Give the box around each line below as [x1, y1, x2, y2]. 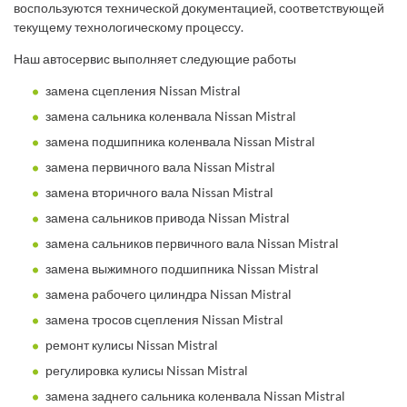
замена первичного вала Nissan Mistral [45, 158, 275, 174]
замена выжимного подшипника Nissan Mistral [45, 260, 319, 276]
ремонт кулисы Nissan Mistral [45, 336, 218, 352]
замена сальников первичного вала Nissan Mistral [45, 234, 339, 251]
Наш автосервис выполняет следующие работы [14, 50, 296, 66]
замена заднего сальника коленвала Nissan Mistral [45, 387, 345, 403]
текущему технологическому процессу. [14, 18, 243, 35]
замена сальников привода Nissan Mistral [45, 209, 290, 225]
